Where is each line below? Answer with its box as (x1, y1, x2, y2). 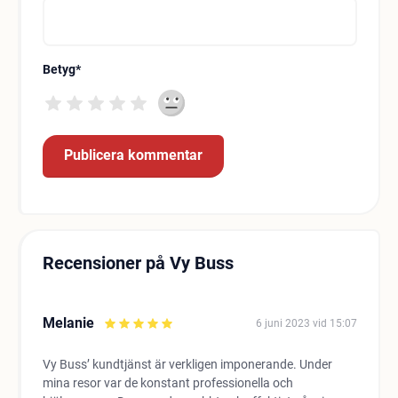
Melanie (43, 314, 94, 331)
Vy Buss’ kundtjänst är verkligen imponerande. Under (43, 357, 332, 371)
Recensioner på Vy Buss (43, 252, 234, 274)
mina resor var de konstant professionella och (43, 376, 293, 390)
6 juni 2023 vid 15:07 (256, 317, 357, 330)
